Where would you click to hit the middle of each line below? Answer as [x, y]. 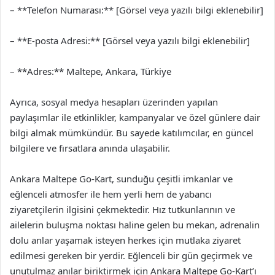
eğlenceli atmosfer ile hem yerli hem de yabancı [111, 194]
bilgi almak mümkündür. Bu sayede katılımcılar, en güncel [132, 133]
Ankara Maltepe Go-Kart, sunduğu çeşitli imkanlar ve [121, 179]
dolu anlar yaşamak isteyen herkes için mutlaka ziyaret [125, 240]
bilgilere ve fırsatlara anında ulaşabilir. [90, 148]
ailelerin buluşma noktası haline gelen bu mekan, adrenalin [135, 225]
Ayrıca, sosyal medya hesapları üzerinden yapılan [114, 102]
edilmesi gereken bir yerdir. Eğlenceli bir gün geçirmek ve [131, 255]
